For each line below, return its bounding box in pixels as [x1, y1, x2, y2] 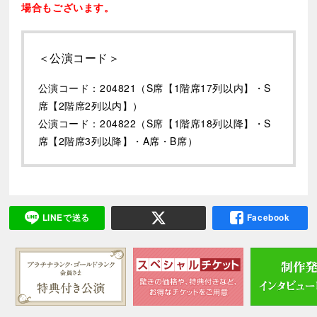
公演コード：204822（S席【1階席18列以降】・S [38, 116, 271, 131]
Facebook [246, 212, 290, 224]
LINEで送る [42, 212, 90, 224]
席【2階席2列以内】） [38, 98, 143, 113]
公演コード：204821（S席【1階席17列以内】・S [38, 81, 271, 96]
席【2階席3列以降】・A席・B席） [38, 134, 198, 149]
